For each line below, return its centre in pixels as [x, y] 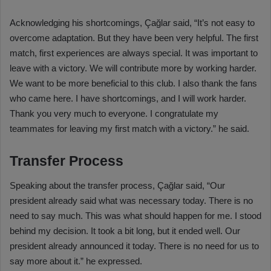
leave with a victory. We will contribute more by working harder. [133, 68]
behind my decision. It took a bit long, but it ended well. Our [125, 230]
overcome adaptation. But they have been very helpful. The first [134, 38]
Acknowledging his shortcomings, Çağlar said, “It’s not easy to [132, 23]
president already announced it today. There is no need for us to [134, 246]
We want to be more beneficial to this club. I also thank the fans [133, 83]
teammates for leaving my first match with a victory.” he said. [129, 129]
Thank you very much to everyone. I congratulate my [114, 114]
